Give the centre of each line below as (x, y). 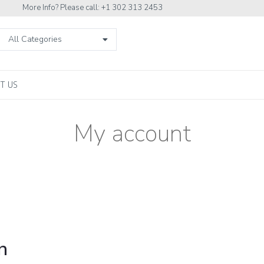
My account (132, 133)
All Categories (35, 39)
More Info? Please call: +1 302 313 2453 (92, 8)
